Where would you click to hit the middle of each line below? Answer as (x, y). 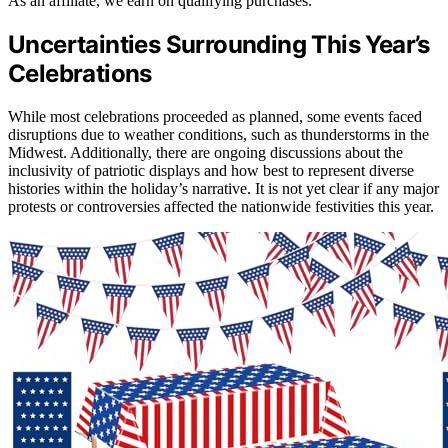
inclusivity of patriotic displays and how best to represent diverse (211, 170)
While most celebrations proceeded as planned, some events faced (215, 116)
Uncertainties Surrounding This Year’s (219, 44)
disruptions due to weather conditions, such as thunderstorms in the (218, 134)
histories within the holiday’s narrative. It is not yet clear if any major (223, 188)
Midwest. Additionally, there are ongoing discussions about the (205, 152)
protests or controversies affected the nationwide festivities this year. (221, 206)
